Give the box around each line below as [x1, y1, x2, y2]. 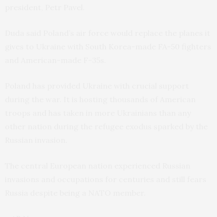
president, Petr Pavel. [5, 2, 85, 13]
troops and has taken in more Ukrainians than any [5, 108, 191, 118]
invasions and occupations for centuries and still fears [5, 174, 206, 185]
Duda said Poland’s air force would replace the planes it [5, 28, 210, 38]
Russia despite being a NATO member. [5, 188, 146, 198]
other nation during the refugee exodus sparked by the [5, 122, 208, 132]
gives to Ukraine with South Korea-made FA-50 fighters [5, 42, 211, 52]
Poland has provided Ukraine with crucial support [5, 81, 189, 91]
